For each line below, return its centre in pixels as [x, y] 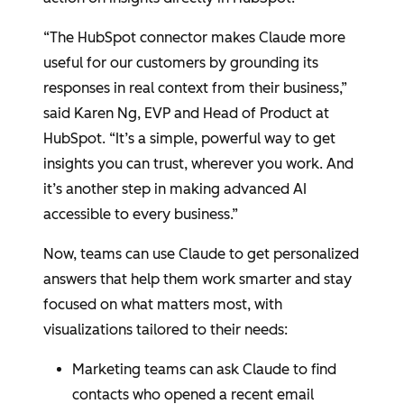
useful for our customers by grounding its [181, 63]
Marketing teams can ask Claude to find [204, 369]
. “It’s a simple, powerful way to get [219, 138]
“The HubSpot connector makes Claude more [194, 37]
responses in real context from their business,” [195, 88]
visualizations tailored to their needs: [165, 330]
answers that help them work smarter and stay [197, 279]
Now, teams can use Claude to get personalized [201, 254]
